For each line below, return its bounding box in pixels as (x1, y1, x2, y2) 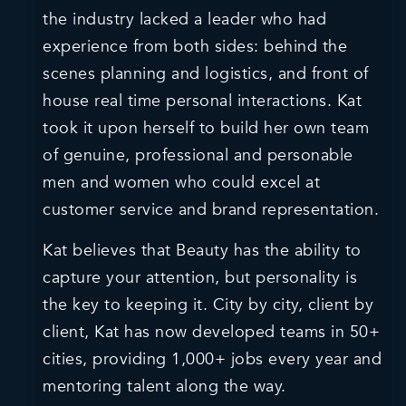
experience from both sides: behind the (43, 35, 348, 58)
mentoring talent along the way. (43, 375, 286, 398)
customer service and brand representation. (43, 198, 380, 221)
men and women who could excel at (43, 171, 321, 194)
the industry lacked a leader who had (43, 8, 327, 31)
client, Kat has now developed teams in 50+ (43, 321, 381, 343)
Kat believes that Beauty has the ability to (43, 239, 362, 262)
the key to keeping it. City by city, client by (43, 294, 374, 316)
